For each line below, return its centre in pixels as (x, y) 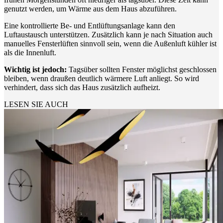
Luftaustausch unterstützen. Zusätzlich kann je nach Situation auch (108, 34)
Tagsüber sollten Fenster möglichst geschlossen (143, 69)
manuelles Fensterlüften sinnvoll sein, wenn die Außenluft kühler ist (110, 43)
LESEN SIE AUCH (36, 104)
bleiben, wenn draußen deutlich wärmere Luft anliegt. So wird (102, 78)
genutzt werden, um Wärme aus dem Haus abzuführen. (90, 8)
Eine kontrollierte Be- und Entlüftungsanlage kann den (90, 25)
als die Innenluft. (30, 52)
